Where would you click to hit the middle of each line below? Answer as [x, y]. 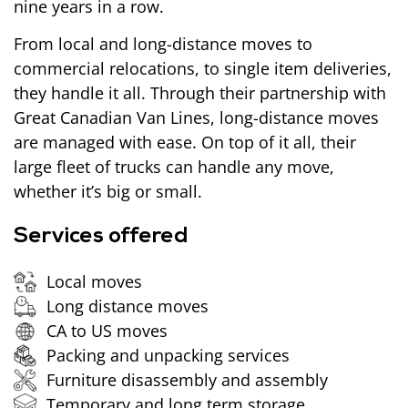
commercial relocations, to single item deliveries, [203, 68]
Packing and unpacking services [168, 356]
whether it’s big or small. [110, 191]
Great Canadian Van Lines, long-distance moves [196, 117]
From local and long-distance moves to [163, 43]
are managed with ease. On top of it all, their [185, 142]
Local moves [95, 282]
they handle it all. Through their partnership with [200, 92]
